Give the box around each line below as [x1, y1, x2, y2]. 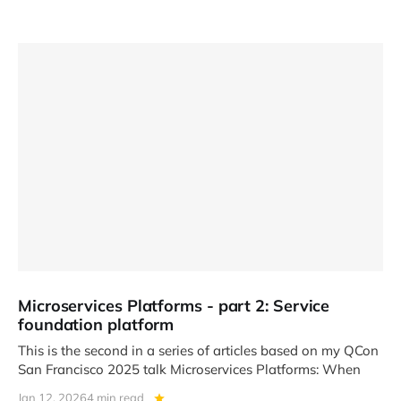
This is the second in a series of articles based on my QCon [18, 341, 379, 359]
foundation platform [18, 313, 175, 335]
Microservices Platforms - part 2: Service [18, 294, 330, 316]
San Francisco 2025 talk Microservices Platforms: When [18, 360, 361, 378]
